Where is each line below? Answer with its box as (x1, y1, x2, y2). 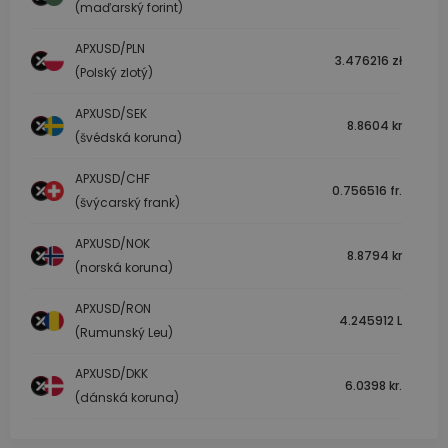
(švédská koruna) (75, 129, 182, 147)
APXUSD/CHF (75, 170, 150, 188)
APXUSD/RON (75, 300, 151, 318)
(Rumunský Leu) (75, 324, 173, 342)
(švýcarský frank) (75, 194, 180, 212)
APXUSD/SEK (75, 105, 147, 123)
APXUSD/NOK (75, 235, 150, 253)
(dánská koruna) (75, 389, 179, 407)
